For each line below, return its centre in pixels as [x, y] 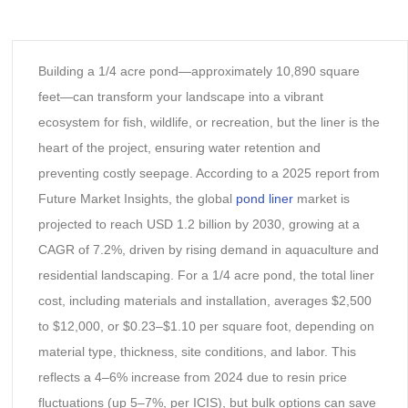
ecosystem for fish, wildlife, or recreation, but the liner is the [209, 122]
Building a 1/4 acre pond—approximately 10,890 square [199, 71]
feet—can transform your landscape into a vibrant [180, 96]
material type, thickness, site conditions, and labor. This [197, 351]
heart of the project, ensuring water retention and [179, 147]
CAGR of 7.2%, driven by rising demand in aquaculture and [208, 249]
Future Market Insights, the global [137, 198]
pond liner [264, 198]
